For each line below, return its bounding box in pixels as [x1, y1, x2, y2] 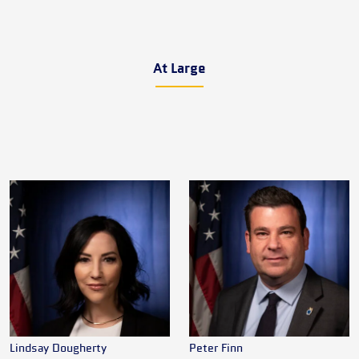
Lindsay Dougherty [10, 341, 107, 357]
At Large [153, 60, 206, 79]
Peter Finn [189, 341, 243, 357]
